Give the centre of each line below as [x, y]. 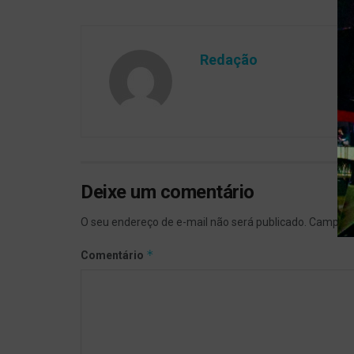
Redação [229, 60]
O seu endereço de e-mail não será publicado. [194, 222]
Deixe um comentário [168, 192]
